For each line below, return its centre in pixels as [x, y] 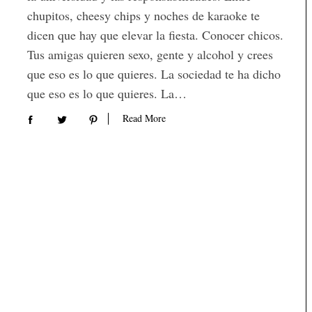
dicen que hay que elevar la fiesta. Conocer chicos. [155, 35]
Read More [144, 118]
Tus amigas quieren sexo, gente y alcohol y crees [150, 54]
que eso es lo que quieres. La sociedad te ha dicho [154, 74]
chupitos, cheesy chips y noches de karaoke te [143, 15]
